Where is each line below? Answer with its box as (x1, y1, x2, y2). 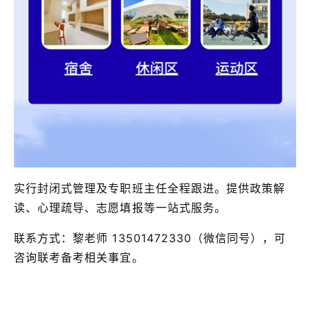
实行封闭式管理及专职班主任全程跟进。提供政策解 (14, 181, 286, 195)
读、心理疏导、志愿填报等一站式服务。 (14, 200, 226, 215)
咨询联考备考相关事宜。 (14, 250, 144, 264)
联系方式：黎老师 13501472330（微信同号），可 (14, 230, 286, 245)
